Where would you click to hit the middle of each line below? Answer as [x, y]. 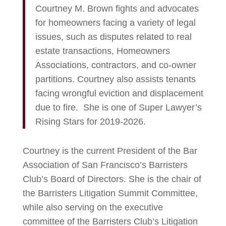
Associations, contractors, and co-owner [116, 65]
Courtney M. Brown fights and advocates [117, 9]
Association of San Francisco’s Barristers [105, 165]
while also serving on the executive [93, 207]
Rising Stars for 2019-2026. [90, 122]
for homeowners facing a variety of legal [115, 23]
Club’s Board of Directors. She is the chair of [112, 179]
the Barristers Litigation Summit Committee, [110, 193]
